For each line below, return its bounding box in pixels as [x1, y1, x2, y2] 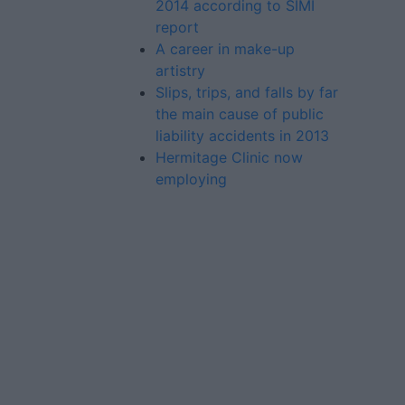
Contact [106, 275, 171, 297]
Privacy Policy [106, 351, 221, 372]
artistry [155, 61, 205, 80]
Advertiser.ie [106, 250, 210, 271]
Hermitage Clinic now [155, 148, 303, 166]
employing [155, 170, 227, 188]
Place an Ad [106, 300, 202, 322]
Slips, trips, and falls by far [155, 83, 338, 101]
